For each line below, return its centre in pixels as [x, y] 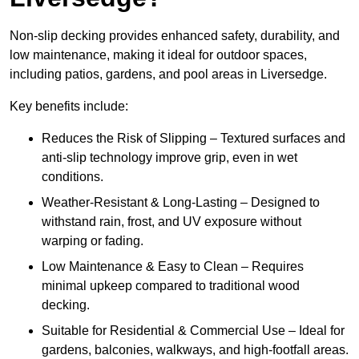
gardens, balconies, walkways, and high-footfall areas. [195, 350]
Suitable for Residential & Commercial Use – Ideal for [193, 331]
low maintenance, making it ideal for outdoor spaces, [158, 55]
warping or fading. [93, 241]
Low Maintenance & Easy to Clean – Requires [173, 267]
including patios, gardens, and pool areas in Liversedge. [168, 75]
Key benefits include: [69, 107]
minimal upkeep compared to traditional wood [171, 286]
